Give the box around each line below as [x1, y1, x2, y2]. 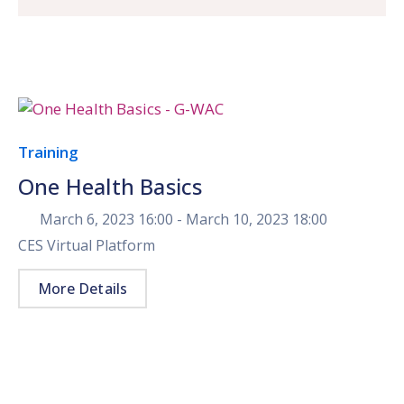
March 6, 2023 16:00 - [40, 209, 186, 229]
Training [18, 142, 78, 162]
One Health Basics [18, 171, 203, 201]
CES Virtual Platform [18, 235, 155, 255]
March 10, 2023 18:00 [186, 209, 327, 229]
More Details [38, 279, 128, 298]
